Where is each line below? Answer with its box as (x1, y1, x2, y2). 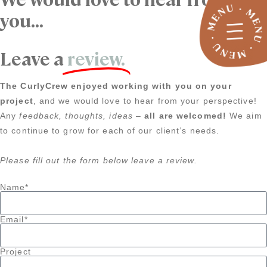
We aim (226, 111, 262, 121)
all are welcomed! (144, 111, 226, 121)
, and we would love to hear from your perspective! (33, 96, 257, 106)
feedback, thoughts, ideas (19, 111, 133, 121)
